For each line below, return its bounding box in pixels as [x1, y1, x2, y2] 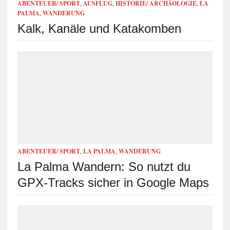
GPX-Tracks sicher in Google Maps [17, 175, 209, 189]
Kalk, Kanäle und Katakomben [17, 21, 181, 35]
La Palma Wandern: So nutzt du [17, 159, 190, 174]
